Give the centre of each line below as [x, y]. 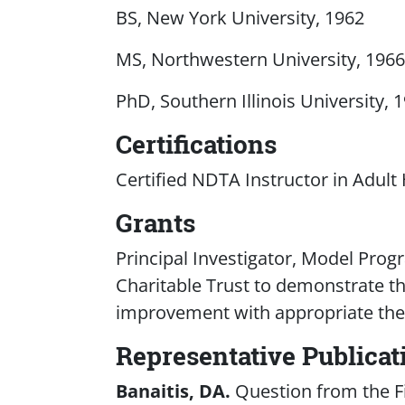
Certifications [196, 144]
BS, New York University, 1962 [240, 17]
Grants [155, 222]
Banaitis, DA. [173, 391]
